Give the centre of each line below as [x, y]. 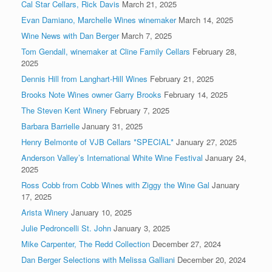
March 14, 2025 [206, 19]
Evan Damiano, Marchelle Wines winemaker [99, 19]
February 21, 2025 [182, 78]
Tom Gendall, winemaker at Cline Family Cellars [106, 51]
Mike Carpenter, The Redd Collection [86, 243]
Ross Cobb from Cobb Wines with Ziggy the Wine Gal [115, 185]
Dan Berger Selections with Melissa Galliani [98, 259]
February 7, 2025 [140, 110]
